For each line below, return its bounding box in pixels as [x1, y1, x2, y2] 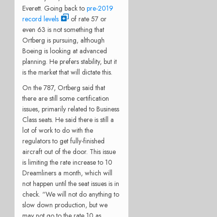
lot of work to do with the [22, 125, 93, 135]
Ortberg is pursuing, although [22, 35, 105, 45]
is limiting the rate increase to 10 [22, 157, 112, 167]
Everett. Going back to [22, 3, 87, 13]
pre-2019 [87, 3, 113, 13]
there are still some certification [22, 93, 109, 103]
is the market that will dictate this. [22, 67, 112, 77]
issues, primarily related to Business [22, 104, 119, 114]
